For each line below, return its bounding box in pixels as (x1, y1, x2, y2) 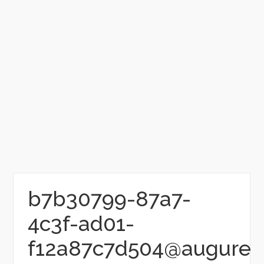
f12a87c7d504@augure (27, 236, 251, 260)
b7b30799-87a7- (27, 186, 191, 211)
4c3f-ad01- (27, 211, 134, 236)
